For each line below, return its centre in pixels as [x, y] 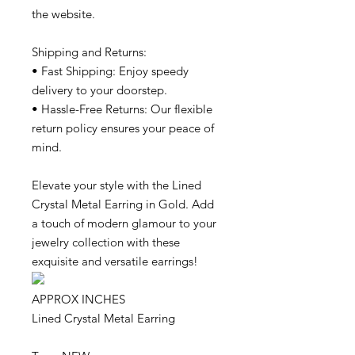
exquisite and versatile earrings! [115, 261]
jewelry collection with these [106, 242]
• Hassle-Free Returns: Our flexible [122, 109]
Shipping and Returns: [89, 52]
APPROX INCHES [78, 300]
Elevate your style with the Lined [116, 185]
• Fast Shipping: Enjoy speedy [110, 71]
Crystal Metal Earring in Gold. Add [123, 204]
